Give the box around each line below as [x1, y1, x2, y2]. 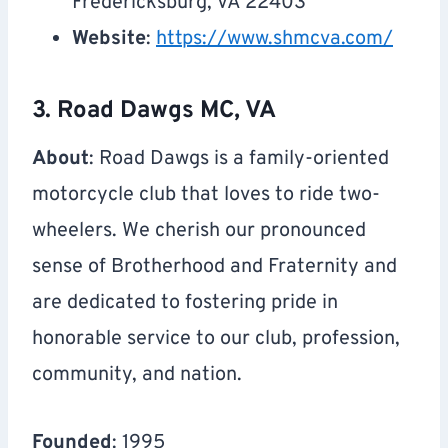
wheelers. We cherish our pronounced [32, 218, 366, 245]
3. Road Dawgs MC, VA [32, 96, 276, 127]
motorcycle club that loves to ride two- [32, 182, 380, 209]
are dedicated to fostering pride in [32, 290, 338, 317]
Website [72, 26, 146, 53]
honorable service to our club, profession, [32, 326, 400, 353]
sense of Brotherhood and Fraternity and [32, 254, 397, 281]
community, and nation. [32, 362, 242, 389]
